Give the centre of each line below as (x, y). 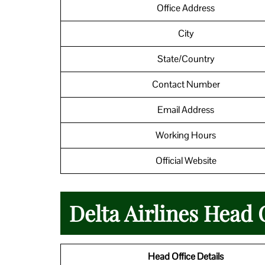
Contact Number (186, 84)
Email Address (186, 109)
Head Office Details (186, 256)
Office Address (186, 8)
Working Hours (186, 135)
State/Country (186, 59)
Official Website (186, 160)
